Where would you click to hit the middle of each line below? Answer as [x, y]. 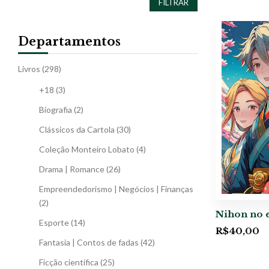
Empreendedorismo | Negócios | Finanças [116, 189]
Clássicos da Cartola [77, 129]
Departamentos [69, 41]
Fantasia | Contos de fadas [89, 242]
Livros [29, 68]
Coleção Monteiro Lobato [87, 149]
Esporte [54, 222]
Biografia [56, 109]
